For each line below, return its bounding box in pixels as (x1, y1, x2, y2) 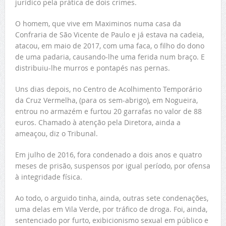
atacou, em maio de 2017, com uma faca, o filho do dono (15, 40, 204, 50)
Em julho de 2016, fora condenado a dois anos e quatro (15, 149, 202, 159)
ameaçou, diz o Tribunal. (15, 128, 98, 138)
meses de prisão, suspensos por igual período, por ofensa (15, 160, 210, 171)
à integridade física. (15, 172, 82, 182)
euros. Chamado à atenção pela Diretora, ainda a (15, 117, 181, 127)
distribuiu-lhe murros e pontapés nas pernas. (15, 63, 170, 73)
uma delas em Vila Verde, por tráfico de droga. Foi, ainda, (15, 204, 207, 214)
